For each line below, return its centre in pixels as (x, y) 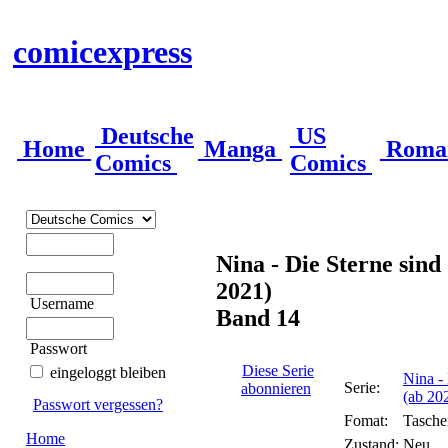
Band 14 (258, 317)
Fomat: (366, 420)
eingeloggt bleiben (108, 372)
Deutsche (144, 135)
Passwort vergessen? (98, 404)
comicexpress (102, 52)
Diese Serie (278, 370)
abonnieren (276, 388)
